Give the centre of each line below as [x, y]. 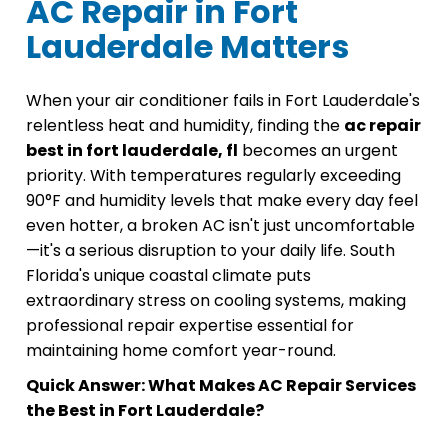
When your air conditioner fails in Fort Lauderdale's [223, 101]
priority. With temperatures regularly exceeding [213, 176]
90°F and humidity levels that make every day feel [222, 201]
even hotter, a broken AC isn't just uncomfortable [220, 226]
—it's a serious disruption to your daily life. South [210, 251]
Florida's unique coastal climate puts [168, 276]
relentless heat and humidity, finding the [185, 126]
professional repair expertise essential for [190, 326]
